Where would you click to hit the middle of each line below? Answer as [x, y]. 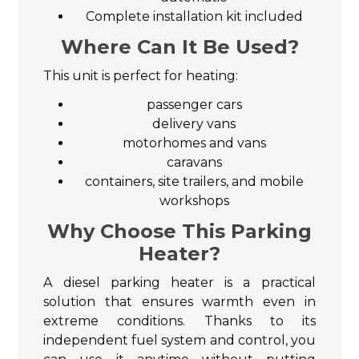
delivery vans [194, 123]
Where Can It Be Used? [179, 46]
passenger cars [194, 104]
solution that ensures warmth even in [179, 301]
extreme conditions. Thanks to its [179, 321]
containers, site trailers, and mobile [194, 181]
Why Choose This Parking [179, 231]
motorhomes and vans [194, 143]
